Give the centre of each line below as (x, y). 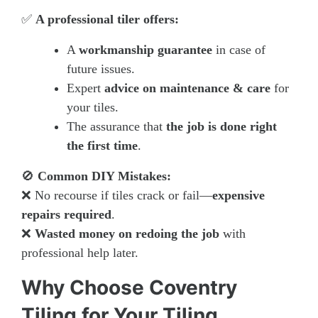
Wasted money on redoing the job (127, 233)
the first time (102, 145)
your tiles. (93, 107)
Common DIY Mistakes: (104, 176)
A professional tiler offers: (107, 19)
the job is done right (221, 126)
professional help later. (80, 252)
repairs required (66, 214)
